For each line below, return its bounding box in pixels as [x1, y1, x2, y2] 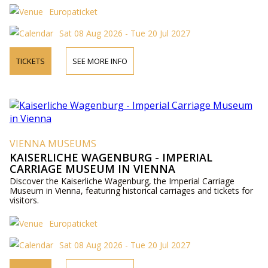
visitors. [9, 194, 39, 206]
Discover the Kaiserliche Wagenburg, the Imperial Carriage [9, 175, 234, 187]
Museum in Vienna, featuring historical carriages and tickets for [9, 185, 253, 196]
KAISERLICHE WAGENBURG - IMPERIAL [9, 150, 212, 165]
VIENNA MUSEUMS [9, 137, 96, 150]
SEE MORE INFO [72, 56, 127, 66]
